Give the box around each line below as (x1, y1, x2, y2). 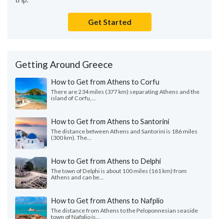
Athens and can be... (51, 174, 104, 181)
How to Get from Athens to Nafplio (51, 196, 164, 205)
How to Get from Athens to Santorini (51, 117, 169, 126)
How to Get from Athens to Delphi (51, 156, 161, 166)
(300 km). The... (51, 134, 91, 142)
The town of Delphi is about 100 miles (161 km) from (51, 167, 187, 175)
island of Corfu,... (51, 94, 96, 102)
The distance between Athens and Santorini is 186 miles (51, 128, 197, 135)
